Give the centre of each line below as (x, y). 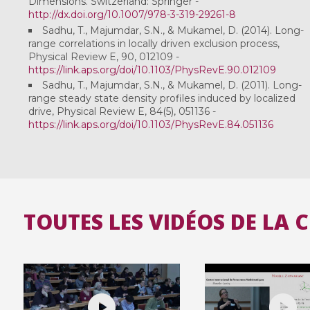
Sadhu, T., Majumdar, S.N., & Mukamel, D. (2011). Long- (172, 85)
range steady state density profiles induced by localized (162, 99)
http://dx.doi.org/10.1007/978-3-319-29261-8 (132, 15)
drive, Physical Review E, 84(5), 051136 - (122, 112)
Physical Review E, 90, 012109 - (103, 56)
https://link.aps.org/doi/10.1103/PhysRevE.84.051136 (151, 125)
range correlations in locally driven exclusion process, (154, 43)
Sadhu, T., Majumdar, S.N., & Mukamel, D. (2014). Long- (173, 30)
